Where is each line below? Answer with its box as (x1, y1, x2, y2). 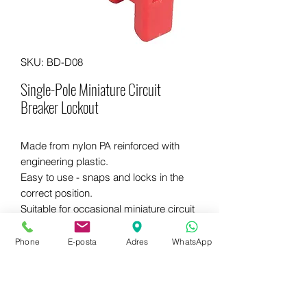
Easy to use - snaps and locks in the (21, 171, 184, 184)
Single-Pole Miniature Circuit (21, 78, 161, 100)
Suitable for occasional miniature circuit (21, 202, 195, 215)
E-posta (67, 236, 97, 247)
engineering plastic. (21, 155, 108, 168)
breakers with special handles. (21, 218, 158, 231)
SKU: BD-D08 (21, 56, 83, 69)
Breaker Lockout (21, 96, 99, 118)
